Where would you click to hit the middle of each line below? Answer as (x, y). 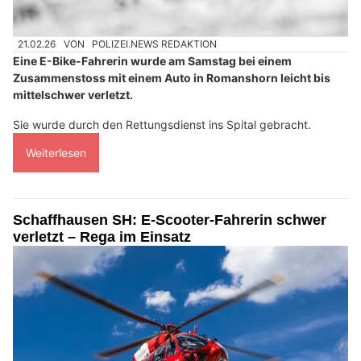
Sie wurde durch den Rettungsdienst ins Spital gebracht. (162, 125)
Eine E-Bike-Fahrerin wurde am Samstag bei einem (152, 61)
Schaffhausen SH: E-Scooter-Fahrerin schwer (170, 220)
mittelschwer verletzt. (73, 95)
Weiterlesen (56, 153)
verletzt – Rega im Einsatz (102, 237)
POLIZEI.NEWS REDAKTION (155, 44)
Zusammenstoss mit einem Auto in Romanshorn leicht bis (172, 78)
